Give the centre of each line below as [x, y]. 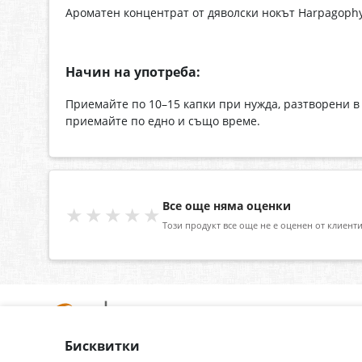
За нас [64, 351]
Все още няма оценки [227, 206]
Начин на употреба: [133, 72]
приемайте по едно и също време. [163, 120]
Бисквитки [102, 345]
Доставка [153, 351]
